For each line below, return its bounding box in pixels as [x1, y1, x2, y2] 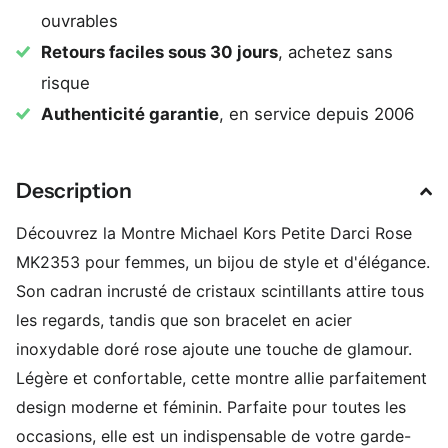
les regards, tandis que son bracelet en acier [16, 310, 352, 331]
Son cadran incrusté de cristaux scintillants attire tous [16, 281, 424, 302]
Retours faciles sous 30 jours [41, 42, 279, 63]
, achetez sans [278, 42, 394, 63]
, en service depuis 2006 [219, 104, 415, 125]
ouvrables [41, 11, 119, 32]
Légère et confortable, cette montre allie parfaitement [16, 368, 427, 389]
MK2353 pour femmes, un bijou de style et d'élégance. [16, 252, 430, 273]
